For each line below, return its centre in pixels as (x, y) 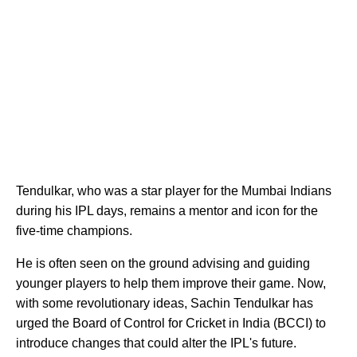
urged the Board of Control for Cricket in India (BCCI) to (171, 323)
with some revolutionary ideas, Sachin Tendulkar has (165, 303)
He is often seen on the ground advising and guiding (163, 263)
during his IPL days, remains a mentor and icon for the (167, 210)
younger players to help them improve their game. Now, (171, 283)
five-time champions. (76, 230)
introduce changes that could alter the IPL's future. (156, 343)
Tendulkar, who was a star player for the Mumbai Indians (174, 190)
